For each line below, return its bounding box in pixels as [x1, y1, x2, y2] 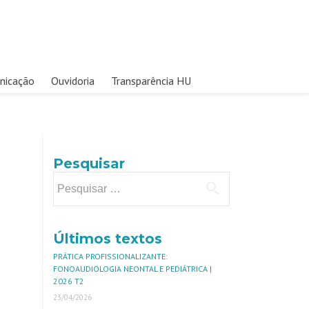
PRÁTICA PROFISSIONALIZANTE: [53, 251, 168, 261]
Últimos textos [53, 230, 162, 247]
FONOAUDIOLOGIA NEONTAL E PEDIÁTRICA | [53, 263, 212, 274]
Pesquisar [53, 155, 125, 172]
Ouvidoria [50, 74, 94, 88]
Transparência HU [110, 74, 191, 88]
